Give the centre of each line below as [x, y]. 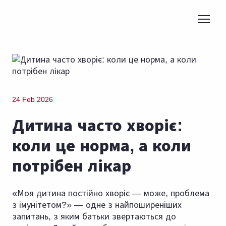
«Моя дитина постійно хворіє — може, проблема [111, 193]
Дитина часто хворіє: [97, 125]
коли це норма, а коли [102, 146]
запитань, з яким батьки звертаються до [94, 217]
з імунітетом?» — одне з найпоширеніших [97, 205]
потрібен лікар [72, 166]
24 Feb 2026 [33, 100]
